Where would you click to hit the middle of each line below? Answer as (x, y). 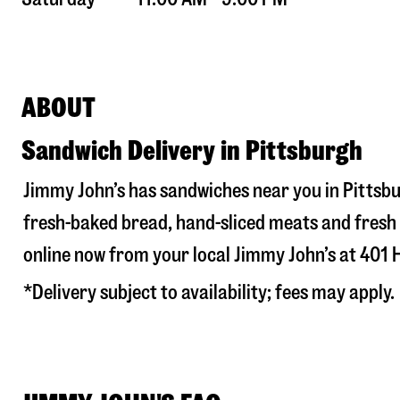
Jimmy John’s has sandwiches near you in (183, 191)
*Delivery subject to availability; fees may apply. (209, 293)
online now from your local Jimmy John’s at (192, 255)
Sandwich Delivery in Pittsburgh (192, 151)
